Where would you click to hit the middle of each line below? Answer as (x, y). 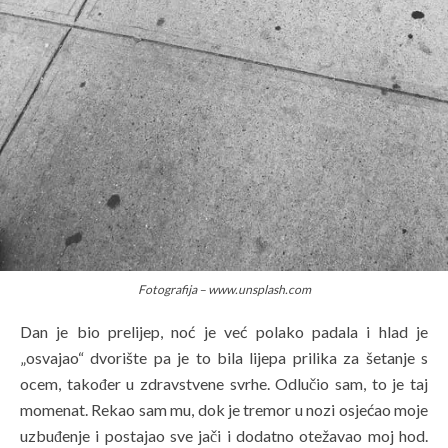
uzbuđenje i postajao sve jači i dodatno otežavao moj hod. (224, 435)
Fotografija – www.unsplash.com (224, 290)
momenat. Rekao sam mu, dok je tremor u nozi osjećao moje (224, 409)
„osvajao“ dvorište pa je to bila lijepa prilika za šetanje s (224, 357)
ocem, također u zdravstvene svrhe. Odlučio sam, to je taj (224, 383)
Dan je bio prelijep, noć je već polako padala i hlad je (224, 331)
